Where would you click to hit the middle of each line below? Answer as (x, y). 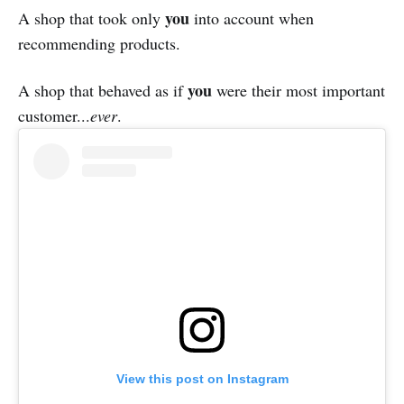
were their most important (298, 91)
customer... (54, 116)
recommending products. (99, 44)
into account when (252, 18)
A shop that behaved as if (103, 91)
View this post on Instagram (202, 379)
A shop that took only (92, 18)
